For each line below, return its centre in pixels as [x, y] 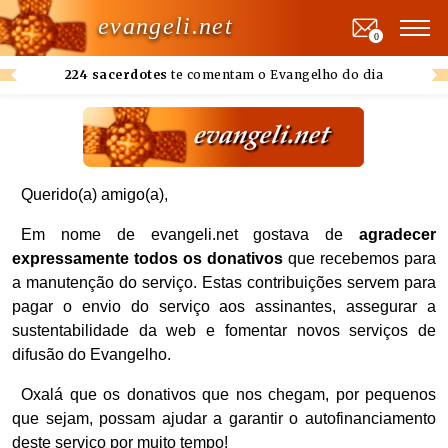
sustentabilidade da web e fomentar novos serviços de [224, 330]
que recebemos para [359, 258]
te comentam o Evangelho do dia [275, 74]
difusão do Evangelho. [91, 354]
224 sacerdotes [116, 74]
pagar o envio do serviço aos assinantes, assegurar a [224, 306]
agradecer [397, 234]
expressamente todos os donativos [147, 258]
